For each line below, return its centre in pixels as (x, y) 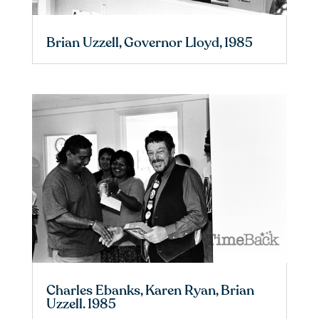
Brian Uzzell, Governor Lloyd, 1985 (149, 43)
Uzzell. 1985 (81, 304)
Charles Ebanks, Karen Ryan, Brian (150, 291)
